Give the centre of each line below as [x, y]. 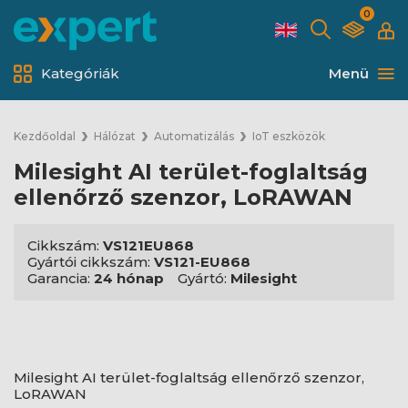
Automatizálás [194, 136]
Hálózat [115, 136]
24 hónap [129, 278]
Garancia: [61, 278]
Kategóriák [80, 73]
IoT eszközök [289, 136]
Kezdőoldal [45, 136]
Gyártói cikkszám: [91, 262]
